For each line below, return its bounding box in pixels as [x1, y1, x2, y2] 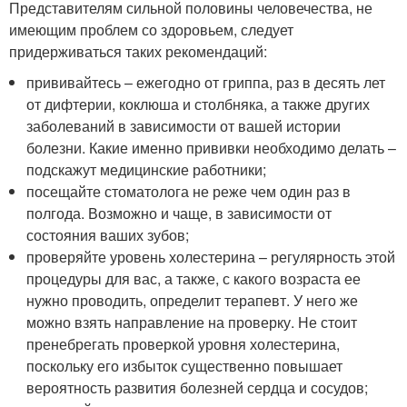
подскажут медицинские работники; [26, 158, 267, 180]
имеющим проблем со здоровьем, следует [9, 18, 293, 40]
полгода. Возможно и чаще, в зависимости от [26, 202, 333, 223]
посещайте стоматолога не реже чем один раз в [26, 180, 352, 202]
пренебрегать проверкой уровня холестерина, [26, 333, 341, 354]
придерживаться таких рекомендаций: [9, 40, 267, 62]
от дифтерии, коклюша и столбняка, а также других [26, 93, 371, 114]
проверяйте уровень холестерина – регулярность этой [26, 245, 396, 267]
